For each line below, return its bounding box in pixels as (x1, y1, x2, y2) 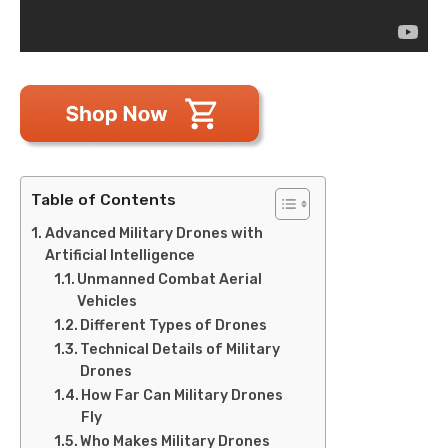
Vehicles (77, 292, 138, 310)
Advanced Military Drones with (44, 224, 263, 242)
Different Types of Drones (80, 316, 268, 334)
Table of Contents (31, 189, 176, 209)
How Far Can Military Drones (81, 386, 284, 404)
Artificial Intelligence (44, 246, 195, 264)
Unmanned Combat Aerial (77, 270, 263, 288)
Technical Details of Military (80, 340, 281, 358)
